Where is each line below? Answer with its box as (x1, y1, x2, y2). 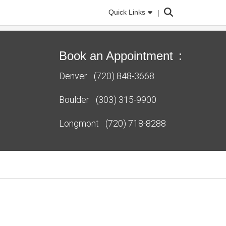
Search (163, 6, 187, 15)
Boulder (59, 94, 89, 105)
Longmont (59, 118, 99, 129)
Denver (59, 71, 87, 81)
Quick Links (108, 8, 146, 16)
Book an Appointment (59, 49, 177, 63)
